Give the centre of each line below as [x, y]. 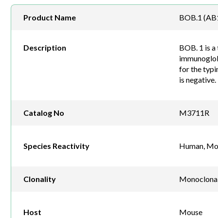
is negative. [197, 80]
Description [45, 48]
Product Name [50, 18]
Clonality [40, 179]
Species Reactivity [56, 146]
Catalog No [44, 113]
